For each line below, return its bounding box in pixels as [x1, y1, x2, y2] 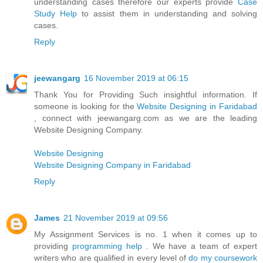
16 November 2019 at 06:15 [84, 73, 188, 83]
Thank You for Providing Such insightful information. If [34, 89, 257, 99]
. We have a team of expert [141, 241, 258, 251]
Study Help [34, 8, 77, 18]
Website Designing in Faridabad [137, 101, 257, 111]
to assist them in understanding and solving [77, 8, 257, 18]
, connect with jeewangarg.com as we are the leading [34, 113, 257, 123]
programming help [72, 241, 142, 251]
